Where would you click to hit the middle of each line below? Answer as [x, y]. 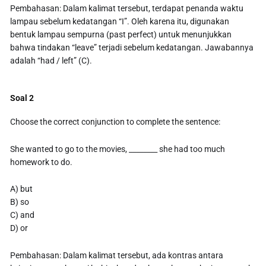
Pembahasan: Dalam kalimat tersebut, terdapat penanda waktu [127, 8]
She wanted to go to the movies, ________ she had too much [118, 149]
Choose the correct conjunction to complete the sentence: [115, 121]
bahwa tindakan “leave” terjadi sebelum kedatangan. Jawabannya [132, 47]
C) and [23, 215]
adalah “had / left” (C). [51, 60]
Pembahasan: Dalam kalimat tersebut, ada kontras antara [117, 256]
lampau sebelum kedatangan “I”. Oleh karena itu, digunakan [120, 21]
